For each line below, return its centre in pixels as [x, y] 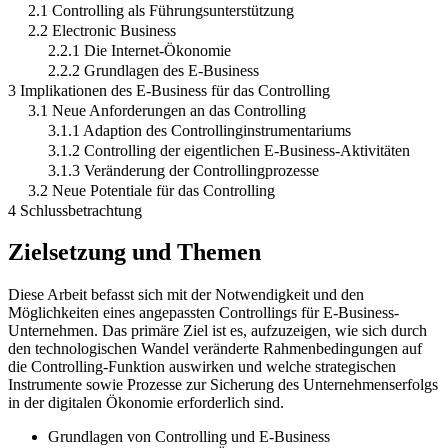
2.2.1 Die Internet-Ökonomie [139, 50]
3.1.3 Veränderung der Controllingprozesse [183, 170]
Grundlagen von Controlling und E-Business [189, 437]
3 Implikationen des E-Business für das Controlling [169, 90]
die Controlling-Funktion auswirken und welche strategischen [202, 367]
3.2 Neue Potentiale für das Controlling [151, 190]
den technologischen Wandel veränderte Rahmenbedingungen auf [215, 349]
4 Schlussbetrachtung [75, 210]
